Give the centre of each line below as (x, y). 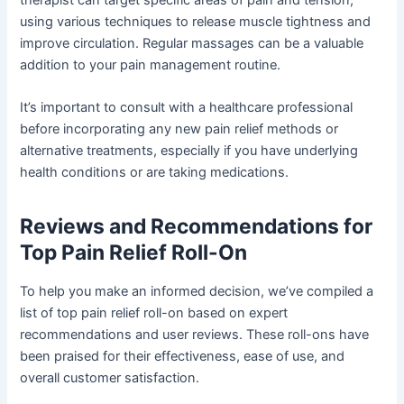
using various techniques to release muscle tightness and (196, 21)
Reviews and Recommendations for (197, 227)
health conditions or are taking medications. (155, 172)
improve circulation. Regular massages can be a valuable (192, 43)
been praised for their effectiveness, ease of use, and (183, 357)
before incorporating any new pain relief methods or (179, 129)
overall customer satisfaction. (110, 378)
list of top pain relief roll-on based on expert (154, 313)
